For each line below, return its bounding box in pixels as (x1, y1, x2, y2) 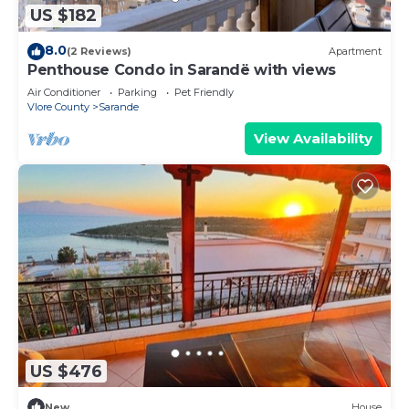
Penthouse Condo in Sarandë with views (27, 60, 337, 79)
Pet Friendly (174, 85, 234, 99)
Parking (118, 85, 157, 99)
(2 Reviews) (67, 45, 131, 58)
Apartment (329, 45, 382, 58)
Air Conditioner (27, 85, 100, 99)
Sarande (99, 100, 139, 113)
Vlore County (27, 100, 89, 113)
